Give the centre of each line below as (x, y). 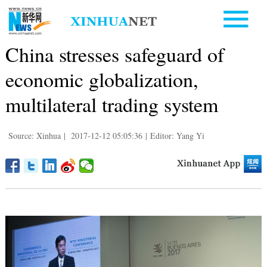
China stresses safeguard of (114, 54)
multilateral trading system (111, 104)
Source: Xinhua (34, 135)
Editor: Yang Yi (177, 135)
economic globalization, (102, 79)
